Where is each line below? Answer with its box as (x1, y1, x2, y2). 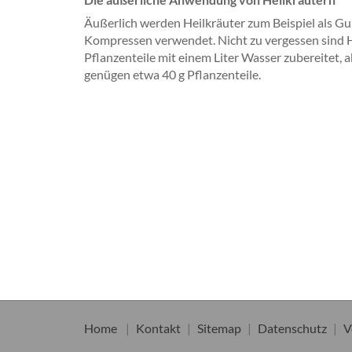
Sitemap (197, 320, 241, 335)
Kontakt (136, 320, 181, 335)
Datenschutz (258, 320, 327, 335)
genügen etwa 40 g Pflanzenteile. (84, 67, 261, 82)
